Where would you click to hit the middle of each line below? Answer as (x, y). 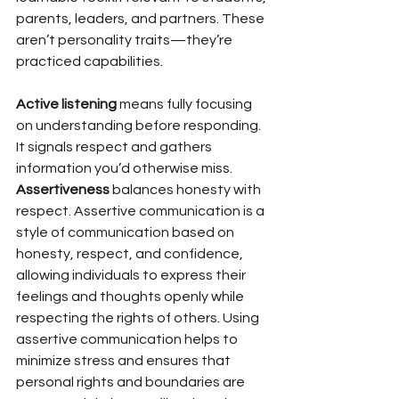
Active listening (66, 104)
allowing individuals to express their (132, 275)
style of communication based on (126, 232)
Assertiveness (63, 189)
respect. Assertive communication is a (142, 211)
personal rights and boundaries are (132, 382)
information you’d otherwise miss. (124, 168)
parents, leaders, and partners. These (142, 18)
